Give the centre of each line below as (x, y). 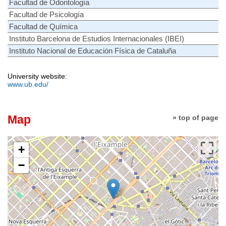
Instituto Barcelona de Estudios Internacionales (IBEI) (97, 38)
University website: (37, 76)
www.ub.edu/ (28, 84)
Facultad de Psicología (46, 14)
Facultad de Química (43, 26)
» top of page (195, 117)
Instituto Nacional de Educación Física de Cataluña (93, 50)
